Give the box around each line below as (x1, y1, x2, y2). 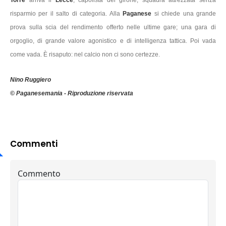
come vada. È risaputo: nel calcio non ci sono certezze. (10, 51, 160, 58)
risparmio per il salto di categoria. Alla (10, 10, 123, 17)
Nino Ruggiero (10, 76, 51, 83)
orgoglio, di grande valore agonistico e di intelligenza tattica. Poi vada (10, 37, 216, 44)
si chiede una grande (154, 10, 216, 17)
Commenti (10, 138, 58, 150)
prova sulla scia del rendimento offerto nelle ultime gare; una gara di (10, 24, 216, 31)
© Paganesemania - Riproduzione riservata (10, 90, 133, 97)
